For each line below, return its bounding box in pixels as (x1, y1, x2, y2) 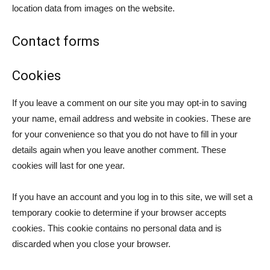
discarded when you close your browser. (12, 239, 171, 249)
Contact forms (12, 34, 99, 49)
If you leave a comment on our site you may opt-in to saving (12, 98, 246, 108)
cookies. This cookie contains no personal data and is (12, 223, 222, 233)
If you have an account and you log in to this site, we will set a (12, 192, 253, 202)
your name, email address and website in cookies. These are (12, 113, 251, 124)
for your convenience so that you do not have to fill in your (12, 129, 237, 139)
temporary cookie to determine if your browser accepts (12, 207, 227, 218)
